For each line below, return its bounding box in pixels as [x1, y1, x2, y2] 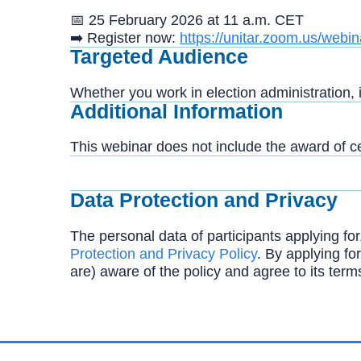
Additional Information [70, 99, 283, 122]
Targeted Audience [70, 45, 248, 68]
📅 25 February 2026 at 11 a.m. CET [70, 12, 304, 28]
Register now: [87, 30, 180, 46]
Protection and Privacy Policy [70, 245, 257, 262]
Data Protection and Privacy [70, 189, 338, 211]
